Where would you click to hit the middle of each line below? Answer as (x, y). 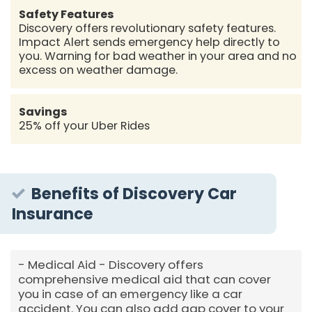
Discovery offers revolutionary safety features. (148, 29)
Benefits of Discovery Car (134, 193)
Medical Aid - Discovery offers (115, 264)
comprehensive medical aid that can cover (144, 279)
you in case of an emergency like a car (130, 294)
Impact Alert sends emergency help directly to (150, 42)
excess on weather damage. (99, 70)
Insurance (52, 213)
